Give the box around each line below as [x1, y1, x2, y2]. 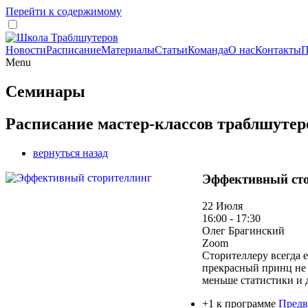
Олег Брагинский [202, 225, 285, 237]
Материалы [101, 44, 155, 56]
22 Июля [202, 200, 243, 212]
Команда [188, 44, 228, 56]
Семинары [5, 82, 85, 100]
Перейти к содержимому [5, 5, 122, 17]
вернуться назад [33, 146, 108, 159]
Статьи [155, 44, 188, 56]
